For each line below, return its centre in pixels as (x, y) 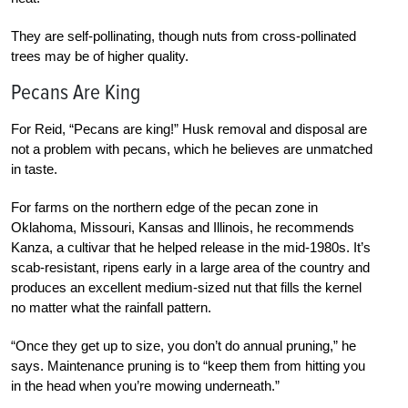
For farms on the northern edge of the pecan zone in (164, 207)
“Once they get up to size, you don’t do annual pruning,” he (184, 345)
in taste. (34, 168)
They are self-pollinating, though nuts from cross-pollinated (184, 36)
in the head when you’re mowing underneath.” (145, 385)
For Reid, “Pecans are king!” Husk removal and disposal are (189, 128)
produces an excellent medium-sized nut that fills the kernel (186, 287)
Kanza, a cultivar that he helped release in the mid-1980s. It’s (191, 247)
